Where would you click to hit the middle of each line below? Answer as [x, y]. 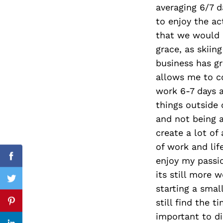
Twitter [26, 184]
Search [86, 47]
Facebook [31, 162]
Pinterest [30, 207]
